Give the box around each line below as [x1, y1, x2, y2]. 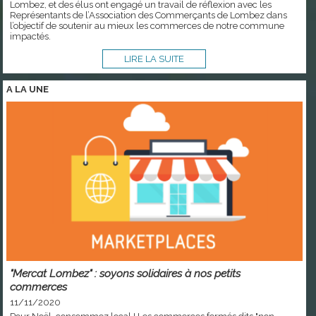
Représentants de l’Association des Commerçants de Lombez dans [10, 9, 288, 20]
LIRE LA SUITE [124, 53, 185, 64]
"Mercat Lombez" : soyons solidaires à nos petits [10, 267, 241, 281]
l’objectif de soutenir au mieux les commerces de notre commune [10, 20, 285, 31]
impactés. [10, 30, 51, 42]
